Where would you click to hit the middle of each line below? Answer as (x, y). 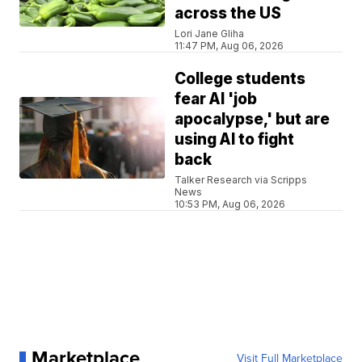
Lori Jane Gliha (210, 34)
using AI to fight (235, 140)
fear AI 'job (216, 99)
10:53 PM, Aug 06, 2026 (230, 204)
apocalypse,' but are (253, 120)
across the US (228, 14)
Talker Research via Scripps (241, 180)
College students (240, 79)
